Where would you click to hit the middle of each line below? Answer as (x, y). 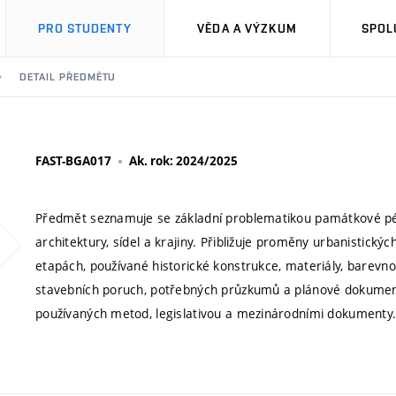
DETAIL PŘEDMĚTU (68, 77)
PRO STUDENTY (85, 28)
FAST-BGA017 (73, 161)
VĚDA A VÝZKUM (247, 28)
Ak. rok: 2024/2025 (183, 161)
